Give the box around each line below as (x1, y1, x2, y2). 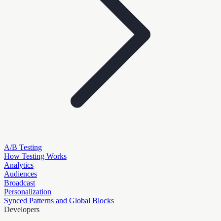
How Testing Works (4, 152, 67, 160)
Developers (4, 205, 39, 214)
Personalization (4, 187, 51, 196)
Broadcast (4, 179, 35, 187)
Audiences (4, 170, 37, 178)
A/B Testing (4, 143, 42, 151)
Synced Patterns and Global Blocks (4, 196, 114, 205)
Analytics (4, 161, 34, 169)
